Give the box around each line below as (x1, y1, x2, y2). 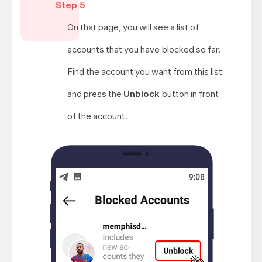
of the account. (67, 111, 128, 122)
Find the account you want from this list (67, 66, 223, 78)
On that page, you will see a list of (67, 22, 199, 33)
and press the (67, 88, 124, 100)
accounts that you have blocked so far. (67, 44, 222, 56)
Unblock (123, 88, 160, 100)
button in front (160, 88, 219, 100)
